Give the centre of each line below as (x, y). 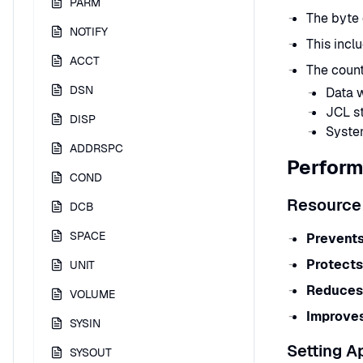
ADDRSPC (96, 148)
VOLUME (92, 294)
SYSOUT (91, 352)
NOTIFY (89, 32)
